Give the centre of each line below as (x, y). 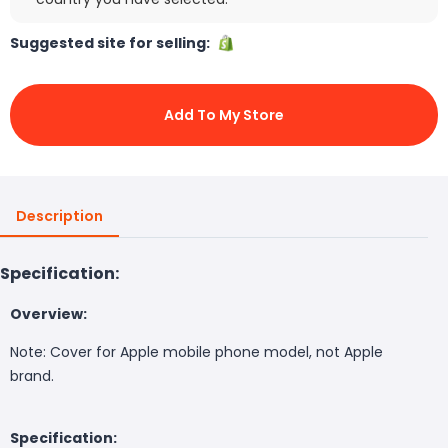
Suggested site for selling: (113, 42)
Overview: (48, 313)
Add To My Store (224, 114)
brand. (32, 375)
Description (59, 215)
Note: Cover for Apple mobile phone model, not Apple (196, 351)
